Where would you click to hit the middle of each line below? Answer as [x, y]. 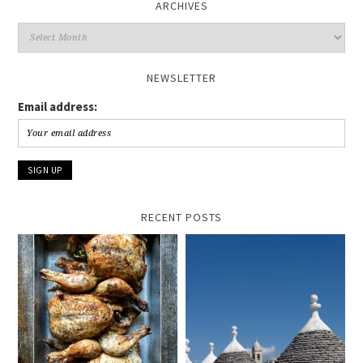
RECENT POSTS [181, 218]
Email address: [58, 107]
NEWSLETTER [181, 78]
